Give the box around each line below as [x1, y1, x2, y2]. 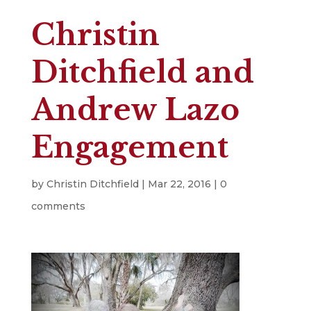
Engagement [31, 129, 228, 166]
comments [31, 200, 85, 213]
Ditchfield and [31, 54, 254, 91]
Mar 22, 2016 [147, 178, 211, 191]
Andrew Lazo [31, 92, 239, 128]
